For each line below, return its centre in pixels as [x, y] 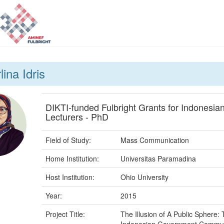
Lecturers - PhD [77, 117]
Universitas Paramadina [158, 159]
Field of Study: [68, 140]
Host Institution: [70, 177]
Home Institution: [72, 159]
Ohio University [144, 177]
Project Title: [65, 214]
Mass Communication [154, 140]
